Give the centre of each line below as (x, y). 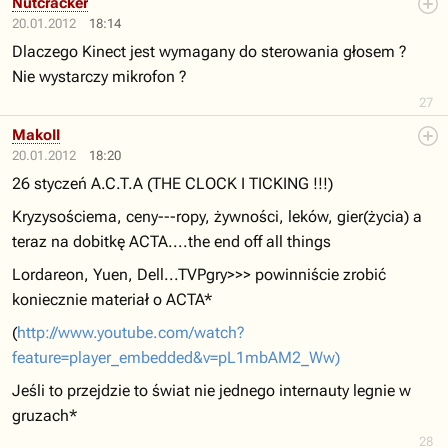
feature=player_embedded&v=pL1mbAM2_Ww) (176, 357)
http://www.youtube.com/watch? (131, 332)
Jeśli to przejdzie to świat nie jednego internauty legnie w (211, 390)
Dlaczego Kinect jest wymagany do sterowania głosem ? (209, 51)
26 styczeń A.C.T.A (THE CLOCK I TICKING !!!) (172, 183)
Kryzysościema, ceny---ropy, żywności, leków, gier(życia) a (217, 216)
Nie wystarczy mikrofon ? (99, 76)
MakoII (36, 135)
